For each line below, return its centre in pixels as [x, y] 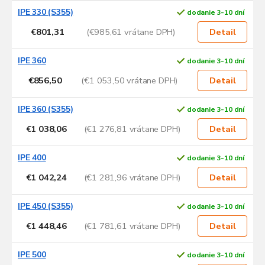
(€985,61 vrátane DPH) [131, 32]
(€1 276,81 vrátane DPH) [132, 129]
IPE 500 [32, 255]
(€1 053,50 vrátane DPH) [130, 80]
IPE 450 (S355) [46, 206]
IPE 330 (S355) [46, 12]
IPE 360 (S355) [46, 109]
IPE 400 [32, 158]
